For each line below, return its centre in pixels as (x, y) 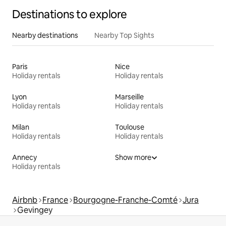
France (55, 200)
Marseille (129, 97)
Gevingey (35, 210)
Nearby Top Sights (124, 36)
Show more (133, 158)
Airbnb (25, 200)
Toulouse (130, 127)
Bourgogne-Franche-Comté (125, 200)
